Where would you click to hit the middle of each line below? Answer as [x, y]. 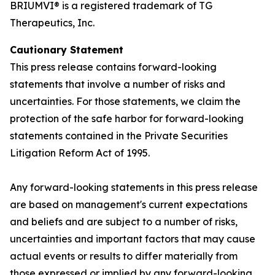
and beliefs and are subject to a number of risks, [124, 222]
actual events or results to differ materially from [124, 256]
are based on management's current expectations [129, 204]
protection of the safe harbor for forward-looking [127, 118]
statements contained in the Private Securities [119, 136]
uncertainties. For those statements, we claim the [125, 101]
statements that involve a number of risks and [118, 84]
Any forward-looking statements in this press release [134, 187]
